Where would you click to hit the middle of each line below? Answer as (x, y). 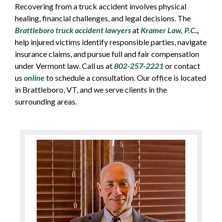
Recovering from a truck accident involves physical (101, 6)
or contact (182, 66)
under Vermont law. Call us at (64, 66)
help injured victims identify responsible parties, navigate (111, 42)
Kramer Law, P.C (168, 30)
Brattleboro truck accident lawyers (73, 30)
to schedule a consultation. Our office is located (125, 78)
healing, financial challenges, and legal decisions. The (103, 18)
